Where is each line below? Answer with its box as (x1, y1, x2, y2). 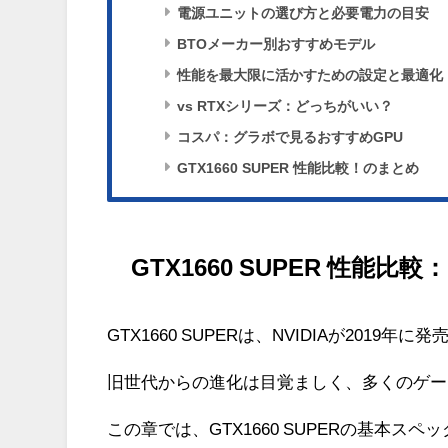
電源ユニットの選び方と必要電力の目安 (176, 6, 429, 21)
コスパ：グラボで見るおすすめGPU (176, 130, 403, 145)
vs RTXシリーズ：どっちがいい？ (176, 99, 393, 114)
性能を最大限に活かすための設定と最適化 (176, 68, 443, 83)
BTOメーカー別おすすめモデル (176, 37, 375, 52)
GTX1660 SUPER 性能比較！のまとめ (176, 161, 419, 176)
